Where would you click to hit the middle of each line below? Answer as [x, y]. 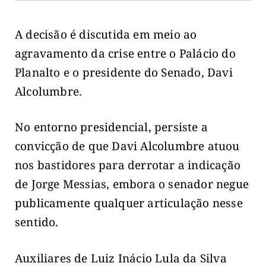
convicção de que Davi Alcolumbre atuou [127, 146]
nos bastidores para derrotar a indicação [128, 165]
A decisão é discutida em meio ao [106, 34]
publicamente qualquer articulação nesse [129, 203]
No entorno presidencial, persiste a [112, 127]
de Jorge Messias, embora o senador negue [132, 184]
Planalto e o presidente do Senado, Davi [124, 72]
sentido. [37, 222]
